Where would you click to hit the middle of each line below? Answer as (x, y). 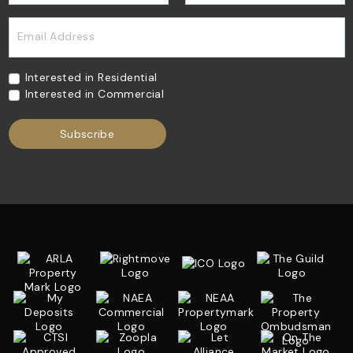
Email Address (56, 36)
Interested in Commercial (95, 94)
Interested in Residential (91, 77)
